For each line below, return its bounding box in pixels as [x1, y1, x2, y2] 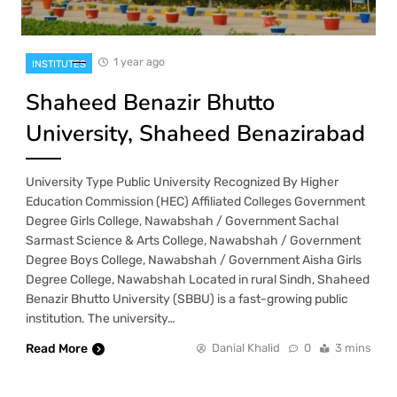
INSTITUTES [32, 58, 86, 70]
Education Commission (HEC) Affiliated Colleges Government [26, 193, 365, 209]
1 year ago [113, 54, 165, 68]
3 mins [335, 340, 371, 354]
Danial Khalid [212, 340, 280, 354]
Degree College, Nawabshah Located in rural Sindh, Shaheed [26, 271, 370, 287]
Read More [26, 340, 88, 356]
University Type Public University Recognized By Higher [26, 174, 339, 190]
